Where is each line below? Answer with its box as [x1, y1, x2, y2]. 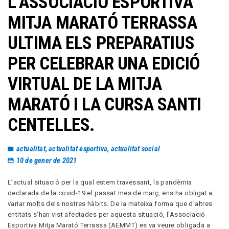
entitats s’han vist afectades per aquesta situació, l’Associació [8, 210, 205, 218]
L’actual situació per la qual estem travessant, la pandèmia [8, 178, 192, 186]
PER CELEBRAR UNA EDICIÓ [8, 53, 200, 75]
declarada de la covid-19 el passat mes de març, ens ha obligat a [8, 189, 213, 197]
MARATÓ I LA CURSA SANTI [8, 94, 201, 116]
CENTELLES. [8, 114, 95, 136]
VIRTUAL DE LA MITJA [8, 74, 162, 95]
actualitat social [110, 144, 160, 153]
